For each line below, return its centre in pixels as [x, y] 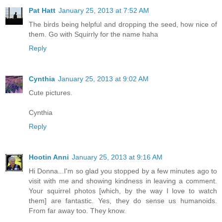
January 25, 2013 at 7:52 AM [104, 10]
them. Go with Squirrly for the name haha [93, 34]
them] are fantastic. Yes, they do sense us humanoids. [123, 200]
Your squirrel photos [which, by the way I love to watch [123, 191]
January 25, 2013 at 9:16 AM [117, 157]
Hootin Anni [49, 157]
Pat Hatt [42, 10]
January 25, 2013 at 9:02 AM [103, 79]
